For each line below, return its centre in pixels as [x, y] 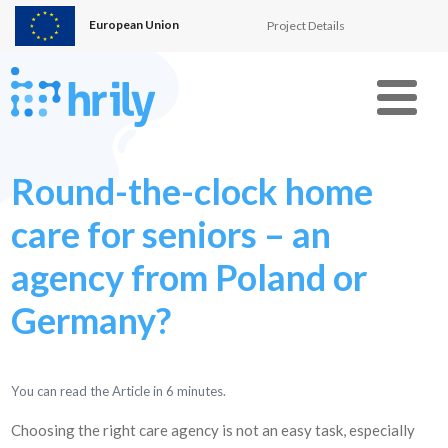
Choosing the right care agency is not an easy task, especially [213, 430]
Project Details [306, 25]
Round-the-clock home [192, 191]
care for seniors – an [171, 234]
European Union [132, 25]
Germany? [91, 320]
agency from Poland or [189, 277]
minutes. [202, 391]
